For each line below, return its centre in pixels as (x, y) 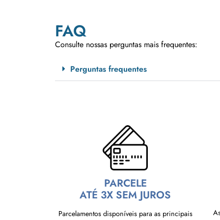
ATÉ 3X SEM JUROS (125, 195)
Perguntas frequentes (109, 69)
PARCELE (125, 183)
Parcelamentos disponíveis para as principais (125, 214)
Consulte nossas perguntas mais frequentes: (126, 44)
